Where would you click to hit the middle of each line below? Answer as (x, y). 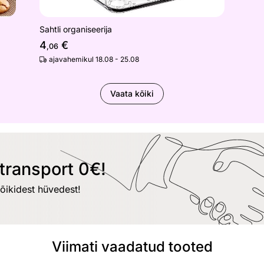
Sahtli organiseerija (76, 29)
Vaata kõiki (132, 93)
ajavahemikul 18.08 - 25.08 (94, 59)
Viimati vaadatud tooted (132, 247)
